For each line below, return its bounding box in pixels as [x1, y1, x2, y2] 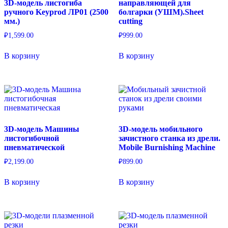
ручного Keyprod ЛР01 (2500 [4, 8, 108, 17]
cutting [118, 17, 142, 26]
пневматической [4, 142, 65, 152]
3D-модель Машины [4, 124, 79, 133]
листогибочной [4, 133, 59, 142]
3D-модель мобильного [118, 124, 203, 133]
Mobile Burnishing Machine [118, 142, 215, 152]
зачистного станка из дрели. [118, 133, 220, 142]
